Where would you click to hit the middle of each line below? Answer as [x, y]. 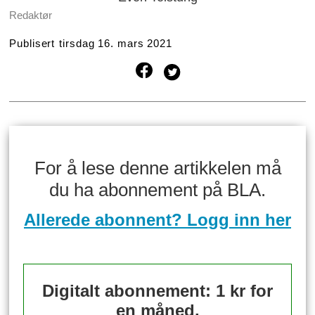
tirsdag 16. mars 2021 [116, 44]
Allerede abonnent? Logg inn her [157, 220]
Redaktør [35, 15]
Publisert [32, 44]
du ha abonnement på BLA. [157, 190]
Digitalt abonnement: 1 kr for [157, 291]
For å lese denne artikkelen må [157, 168]
